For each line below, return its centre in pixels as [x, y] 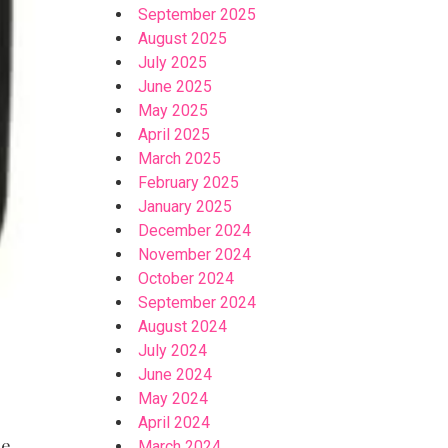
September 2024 [197, 302]
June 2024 [175, 374]
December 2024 [195, 230]
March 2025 [180, 158]
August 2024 [183, 326]
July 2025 [173, 62]
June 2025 [175, 86]
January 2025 [185, 206]
